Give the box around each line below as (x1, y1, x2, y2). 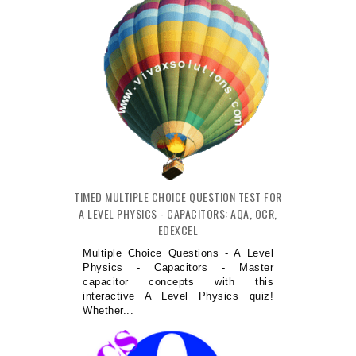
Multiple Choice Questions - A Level (83, 247, 273, 260)
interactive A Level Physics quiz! (83, 290, 273, 303)
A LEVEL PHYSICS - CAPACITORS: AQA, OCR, (79, 205, 277, 222)
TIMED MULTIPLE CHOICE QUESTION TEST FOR (74, 188, 282, 206)
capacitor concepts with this (83, 276, 273, 288)
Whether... (83, 304, 133, 317)
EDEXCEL (157, 222, 199, 239)
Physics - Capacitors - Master (83, 261, 273, 274)
